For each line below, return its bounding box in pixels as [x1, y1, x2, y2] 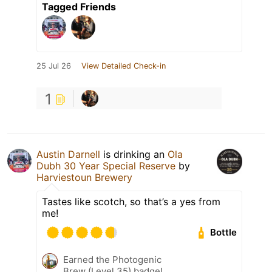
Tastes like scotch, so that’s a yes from [42, 195, 220, 208]
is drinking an [100, 148, 168, 160]
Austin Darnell [36, 148, 100, 160]
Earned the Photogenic [63, 253, 161, 265]
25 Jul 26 [36, 61, 71, 70]
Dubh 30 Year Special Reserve [36, 159, 175, 172]
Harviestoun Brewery [36, 171, 132, 183]
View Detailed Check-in [81, 61, 166, 70]
